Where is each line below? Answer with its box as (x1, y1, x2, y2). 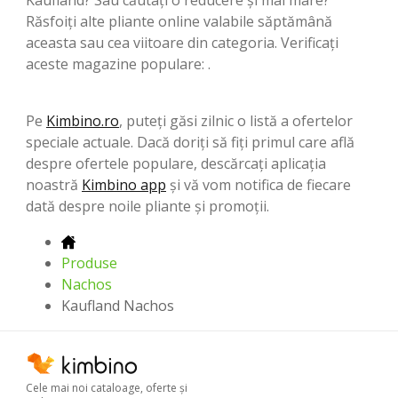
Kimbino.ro (46, 110, 119, 131)
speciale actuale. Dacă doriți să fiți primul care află (26, 131, 354, 152)
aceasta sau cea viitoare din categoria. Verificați (26, 32, 338, 52)
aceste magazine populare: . (26, 53, 211, 74)
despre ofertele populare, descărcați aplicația (26, 153, 326, 173)
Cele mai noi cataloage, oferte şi (26, 380, 187, 395)
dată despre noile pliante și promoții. (26, 195, 269, 216)
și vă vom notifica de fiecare (166, 174, 351, 195)
